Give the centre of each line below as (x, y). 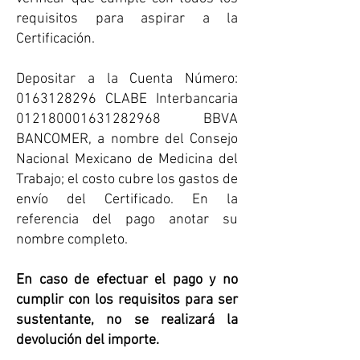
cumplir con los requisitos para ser (127, 300)
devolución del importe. (88, 340)
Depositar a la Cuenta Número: (127, 79)
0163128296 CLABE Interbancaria (127, 99)
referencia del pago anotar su (127, 220)
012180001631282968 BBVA (127, 119)
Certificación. (55, 39)
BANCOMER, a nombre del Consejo (127, 139)
